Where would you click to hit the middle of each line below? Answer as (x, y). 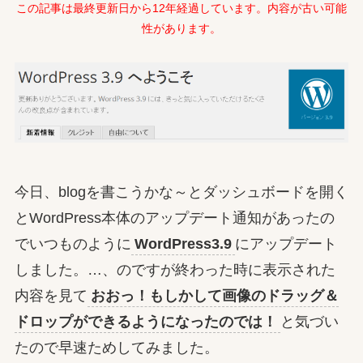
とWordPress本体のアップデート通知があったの (174, 218)
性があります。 (181, 29)
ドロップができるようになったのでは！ (145, 322)
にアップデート (286, 244)
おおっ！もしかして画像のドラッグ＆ (214, 296)
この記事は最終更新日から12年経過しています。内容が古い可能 (181, 9)
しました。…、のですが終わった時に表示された (175, 270)
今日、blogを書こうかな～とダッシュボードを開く (181, 192)
